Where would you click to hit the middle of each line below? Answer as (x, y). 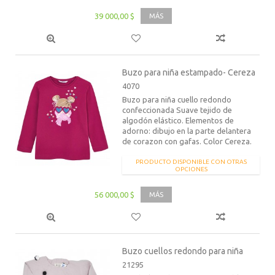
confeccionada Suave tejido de (177, 110)
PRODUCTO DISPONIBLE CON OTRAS (191, 162)
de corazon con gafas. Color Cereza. (187, 141)
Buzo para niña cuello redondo (177, 100)
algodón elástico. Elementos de (178, 121)
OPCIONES (191, 169)
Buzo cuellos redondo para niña (183, 251)
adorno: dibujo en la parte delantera (187, 131)
